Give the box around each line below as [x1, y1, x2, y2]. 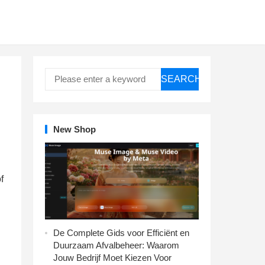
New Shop [53, 124, 96, 134]
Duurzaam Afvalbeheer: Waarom [53, 240, 179, 250]
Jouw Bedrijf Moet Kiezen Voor [53, 253, 172, 263]
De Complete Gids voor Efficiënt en [53, 228, 189, 238]
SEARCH [161, 74, 202, 84]
